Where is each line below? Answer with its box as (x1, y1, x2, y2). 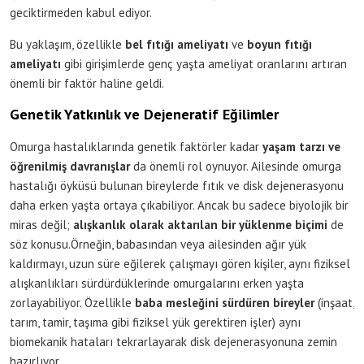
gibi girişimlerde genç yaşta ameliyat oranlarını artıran (61, 55, 347, 71)
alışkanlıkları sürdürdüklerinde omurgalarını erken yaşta (10, 275, 304, 291)
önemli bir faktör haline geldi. (10, 75, 164, 91)
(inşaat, (314, 294, 354, 310)
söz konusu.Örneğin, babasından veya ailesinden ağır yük (10, 236, 306, 252)
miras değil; (10, 216, 73, 232)
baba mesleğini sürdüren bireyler (135, 294, 314, 310)
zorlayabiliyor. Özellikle (10, 294, 135, 310)
